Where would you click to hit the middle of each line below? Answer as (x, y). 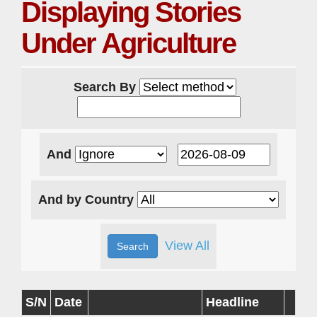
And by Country (88, 199)
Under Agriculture (128, 43)
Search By (106, 87)
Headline (232, 302)
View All (187, 245)
